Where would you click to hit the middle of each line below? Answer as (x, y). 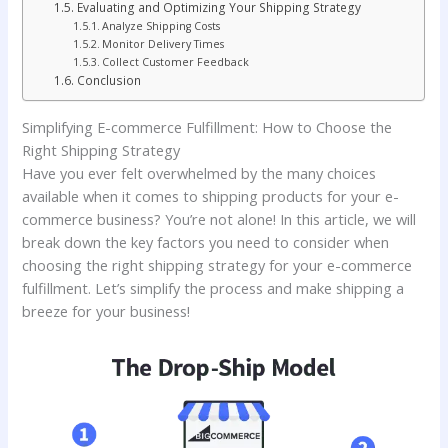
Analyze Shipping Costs (161, 26)
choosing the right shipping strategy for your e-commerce (217, 264)
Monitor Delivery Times (163, 44)
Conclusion (108, 80)
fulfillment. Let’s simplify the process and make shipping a (213, 287)
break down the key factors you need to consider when (206, 241)
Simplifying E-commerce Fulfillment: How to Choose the (207, 126)
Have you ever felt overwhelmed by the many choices (199, 172)
